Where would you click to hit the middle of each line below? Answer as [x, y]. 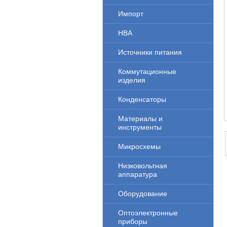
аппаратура [138, 174]
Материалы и [140, 119]
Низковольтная [143, 166]
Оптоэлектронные [148, 213]
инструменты [140, 127]
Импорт [131, 14]
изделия [132, 80]
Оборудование [143, 194]
